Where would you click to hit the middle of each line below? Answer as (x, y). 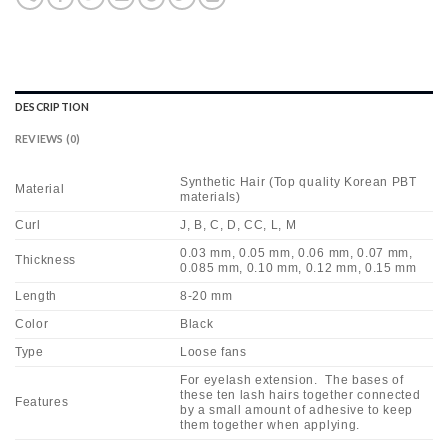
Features (42, 401)
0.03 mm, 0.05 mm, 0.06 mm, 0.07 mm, (296, 252)
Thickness (46, 259)
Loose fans (213, 351)
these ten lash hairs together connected (300, 394)
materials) (210, 196)
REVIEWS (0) (48, 139)
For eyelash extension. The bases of (292, 379)
